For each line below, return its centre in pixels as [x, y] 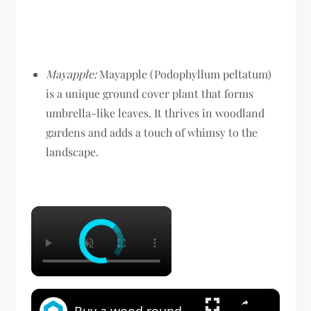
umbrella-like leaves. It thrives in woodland [155, 112]
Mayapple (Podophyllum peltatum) [184, 74]
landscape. [73, 151]
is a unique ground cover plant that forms [150, 93]
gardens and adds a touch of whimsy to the [152, 132]
